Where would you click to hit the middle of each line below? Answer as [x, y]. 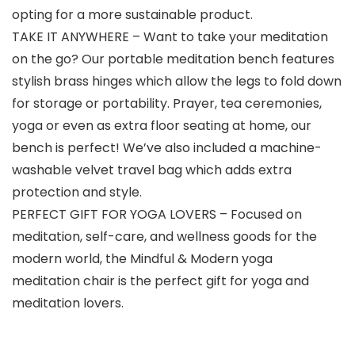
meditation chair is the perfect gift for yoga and [160, 281]
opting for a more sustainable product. [132, 15]
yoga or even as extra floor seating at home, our [162, 126]
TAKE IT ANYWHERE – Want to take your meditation [170, 37]
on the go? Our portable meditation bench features [173, 59]
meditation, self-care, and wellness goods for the [164, 237]
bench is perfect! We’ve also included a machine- [167, 148]
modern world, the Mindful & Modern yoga [142, 259]
